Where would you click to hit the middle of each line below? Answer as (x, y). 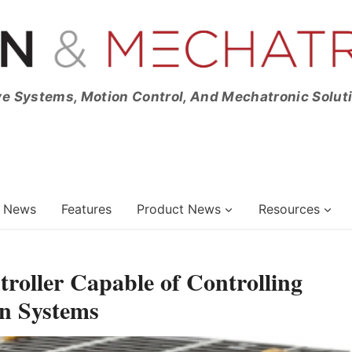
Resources (289, 209)
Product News (179, 209)
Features (86, 209)
